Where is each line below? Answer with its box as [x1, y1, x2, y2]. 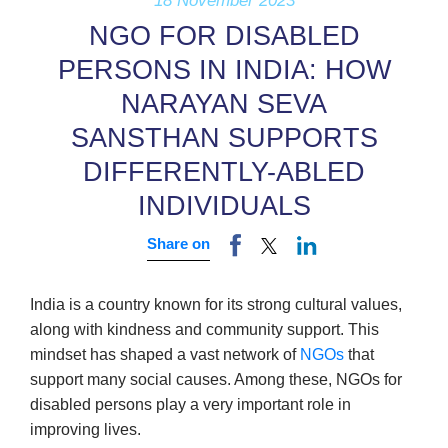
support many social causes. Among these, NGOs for [30, 371, 402, 389]
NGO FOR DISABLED [88, 20, 360, 51]
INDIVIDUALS [137, 190, 311, 221]
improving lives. [30, 421, 141, 439]
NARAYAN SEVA [121, 88, 327, 119]
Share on [146, 235, 210, 253]
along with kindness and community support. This [30, 321, 379, 339]
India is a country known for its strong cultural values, [30, 296, 402, 314]
